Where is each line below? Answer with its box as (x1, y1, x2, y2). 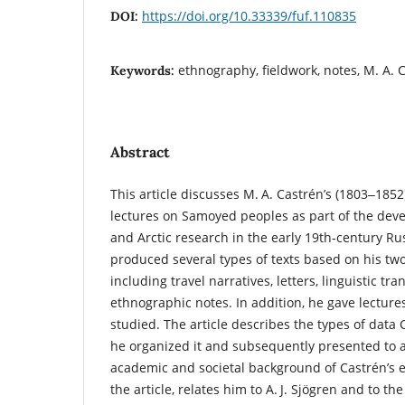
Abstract (110, 143, 170, 162)
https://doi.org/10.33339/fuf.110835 (142, 7, 356, 25)
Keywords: (110, 62, 178, 80)
